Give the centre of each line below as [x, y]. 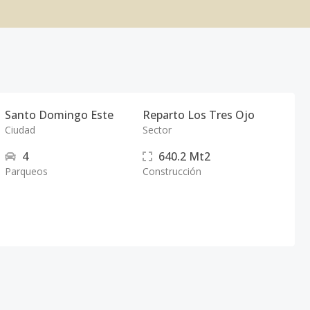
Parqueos [27, 171]
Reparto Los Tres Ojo [198, 115]
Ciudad [20, 130]
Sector [157, 130]
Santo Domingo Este [60, 115]
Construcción [172, 171]
